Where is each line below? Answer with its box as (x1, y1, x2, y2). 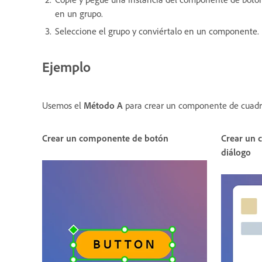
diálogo (221, 146, 251, 158)
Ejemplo (42, 57, 91, 75)
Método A (84, 99, 125, 111)
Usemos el (42, 99, 84, 111)
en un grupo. (55, 7, 103, 19)
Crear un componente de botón (42, 132, 168, 144)
